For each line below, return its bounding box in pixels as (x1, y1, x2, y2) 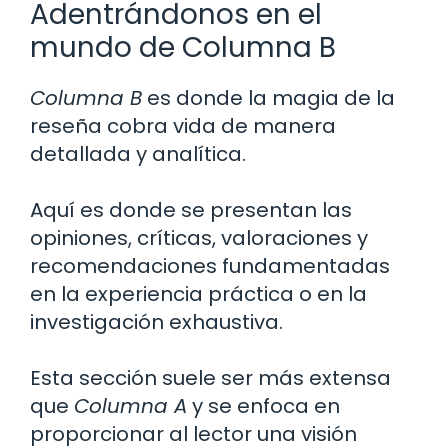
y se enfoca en (187, 391, 340, 420)
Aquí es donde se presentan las (30, 195, 352, 224)
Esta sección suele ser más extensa (30, 363, 391, 392)
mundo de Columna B (30, 27, 336, 67)
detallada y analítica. (30, 139, 246, 168)
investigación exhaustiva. (30, 307, 283, 336)
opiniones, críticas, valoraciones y (30, 223, 368, 252)
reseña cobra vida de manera (30, 111, 336, 140)
